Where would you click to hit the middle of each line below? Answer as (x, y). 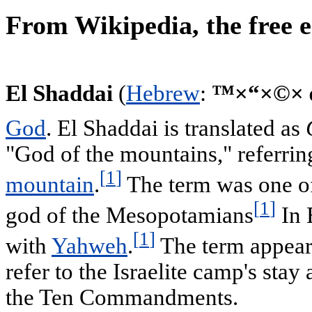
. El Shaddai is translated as (176, 128)
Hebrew (163, 94)
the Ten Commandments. (122, 297)
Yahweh (89, 245)
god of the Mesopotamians (130, 215)
